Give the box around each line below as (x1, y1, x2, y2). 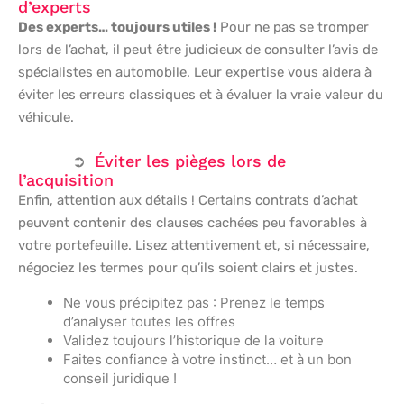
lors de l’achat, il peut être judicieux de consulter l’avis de (18, 41, 378, 58)
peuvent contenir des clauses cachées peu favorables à (18, 214, 367, 231)
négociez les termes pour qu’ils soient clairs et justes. (18, 259, 358, 276)
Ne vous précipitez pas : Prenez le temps (63, 293, 325, 311)
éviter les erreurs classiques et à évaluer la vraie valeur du (18, 86, 383, 103)
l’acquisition (18, 170, 114, 189)
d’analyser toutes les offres (63, 312, 235, 330)
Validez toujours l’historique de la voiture (63, 331, 324, 349)
